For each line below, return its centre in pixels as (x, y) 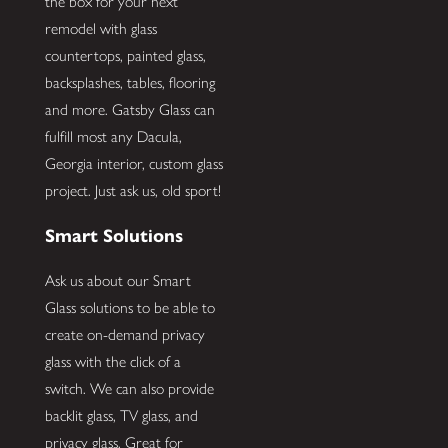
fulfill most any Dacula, (113, 136)
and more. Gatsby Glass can (129, 109)
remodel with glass (100, 28)
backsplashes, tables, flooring (129, 82)
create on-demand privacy (124, 335)
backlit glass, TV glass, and (121, 416)
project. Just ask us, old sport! (132, 190)
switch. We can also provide (129, 389)
